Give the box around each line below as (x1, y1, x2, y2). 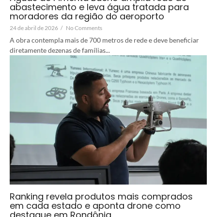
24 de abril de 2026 (10, 24, 58, 31)
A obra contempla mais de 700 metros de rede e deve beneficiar (10, 35, 199, 44)
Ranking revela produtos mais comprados (10, 190, 193, 203)
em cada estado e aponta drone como (10, 200, 181, 212)
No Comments (66, 24, 102, 31)
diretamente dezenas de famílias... (10, 46, 110, 54)
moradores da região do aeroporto (10, 10, 164, 22)
